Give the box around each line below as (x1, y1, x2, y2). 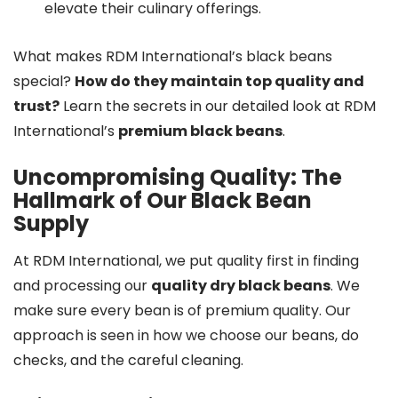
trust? (13, 96, 60, 116)
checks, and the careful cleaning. (13, 350, 243, 370)
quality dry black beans (151, 275, 330, 296)
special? (13, 71, 75, 92)
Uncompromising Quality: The (13, 163, 342, 192)
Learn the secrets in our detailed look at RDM (60, 96, 376, 116)
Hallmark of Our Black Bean (13, 186, 312, 215)
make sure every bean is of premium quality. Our (13, 300, 351, 321)
